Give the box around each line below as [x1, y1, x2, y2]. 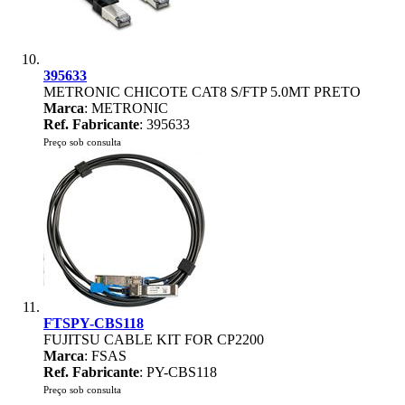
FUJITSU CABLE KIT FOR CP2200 [43, 332, 264, 347]
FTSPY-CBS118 [43, 316, 144, 331]
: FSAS [84, 348, 127, 363]
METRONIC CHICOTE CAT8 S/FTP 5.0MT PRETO [43, 84, 361, 99]
